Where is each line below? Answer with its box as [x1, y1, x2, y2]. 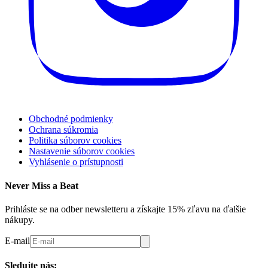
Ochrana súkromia [29, 124, 98, 135]
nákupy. [5, 214, 35, 225]
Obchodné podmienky [29, 114, 113, 124]
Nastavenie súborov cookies [29, 146, 135, 157]
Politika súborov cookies [29, 135, 121, 146]
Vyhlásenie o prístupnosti [29, 157, 123, 167]
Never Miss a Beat [5, 180, 78, 191]
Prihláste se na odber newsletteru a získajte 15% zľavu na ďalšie [5, 203, 246, 214]
